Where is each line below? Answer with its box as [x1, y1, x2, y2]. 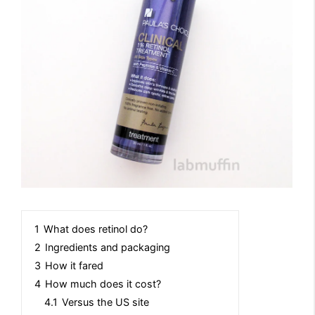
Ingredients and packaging [45, 241, 170, 254]
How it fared [45, 259, 103, 272]
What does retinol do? [44, 223, 148, 236]
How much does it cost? [45, 278, 161, 290]
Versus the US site [62, 296, 149, 309]
